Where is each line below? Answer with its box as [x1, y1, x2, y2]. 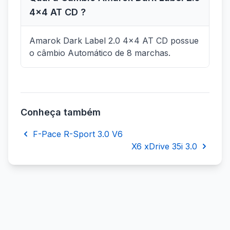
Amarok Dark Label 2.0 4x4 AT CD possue [29, 35, 199, 46]
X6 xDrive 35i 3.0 [131, 141, 197, 152]
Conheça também [21, 107, 101, 118]
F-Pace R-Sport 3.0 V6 [33, 129, 123, 140]
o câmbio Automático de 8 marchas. [29, 48, 170, 59]
